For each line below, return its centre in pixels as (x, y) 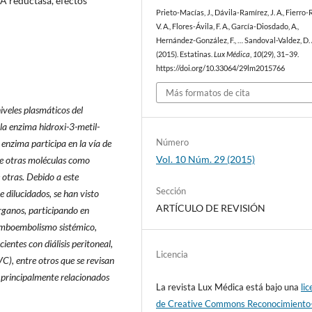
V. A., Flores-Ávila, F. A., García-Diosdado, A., (228, 26)
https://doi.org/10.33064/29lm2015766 (221, 68)
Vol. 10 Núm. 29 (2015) (206, 159)
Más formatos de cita (208, 93)
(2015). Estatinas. (185, 54)
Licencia (172, 255)
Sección (171, 191)
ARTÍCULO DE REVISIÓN (211, 208)
